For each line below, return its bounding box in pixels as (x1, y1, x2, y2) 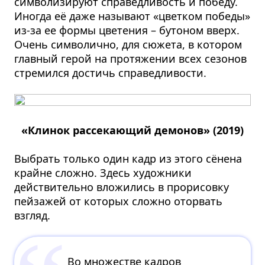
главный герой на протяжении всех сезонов (14, 51, 247, 66)
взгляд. (14, 208, 51, 222)
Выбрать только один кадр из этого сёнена (14, 151, 243, 166)
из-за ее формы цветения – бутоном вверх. (14, 22, 240, 37)
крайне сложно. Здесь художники (14, 165, 192, 180)
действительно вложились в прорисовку (14, 179, 230, 194)
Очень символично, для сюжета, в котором (14, 37, 243, 51)
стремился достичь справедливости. (14, 65, 207, 80)
